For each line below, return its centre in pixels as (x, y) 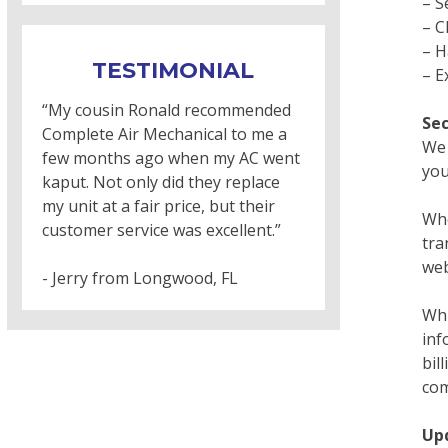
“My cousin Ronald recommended (166, 110)
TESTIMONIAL (173, 71)
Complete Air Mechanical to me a (164, 134)
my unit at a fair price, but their (158, 206)
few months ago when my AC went (171, 158)
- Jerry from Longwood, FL (140, 278)
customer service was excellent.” (161, 230)
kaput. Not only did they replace (161, 182)
